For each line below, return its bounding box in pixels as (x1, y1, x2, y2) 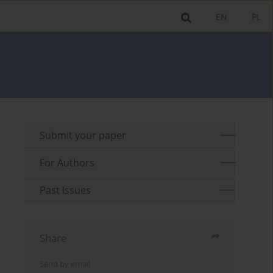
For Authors (40, 155, 95, 169)
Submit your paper (40, 128, 127, 142)
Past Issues (40, 183, 91, 197)
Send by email (40, 258, 91, 269)
